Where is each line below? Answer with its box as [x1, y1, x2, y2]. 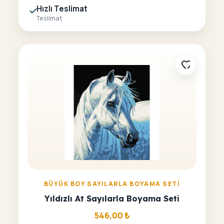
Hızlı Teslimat [36, 3, 87, 14]
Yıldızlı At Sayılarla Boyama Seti [44, 193, 179, 203]
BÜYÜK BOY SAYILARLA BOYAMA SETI [43, 179, 180, 188]
